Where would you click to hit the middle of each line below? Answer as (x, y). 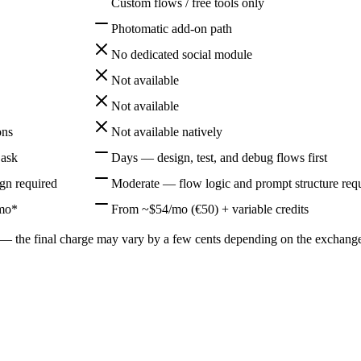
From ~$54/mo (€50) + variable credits (210, 209)
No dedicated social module (182, 54)
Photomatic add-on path (172, 28)
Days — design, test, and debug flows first (219, 157)
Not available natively (167, 131)
